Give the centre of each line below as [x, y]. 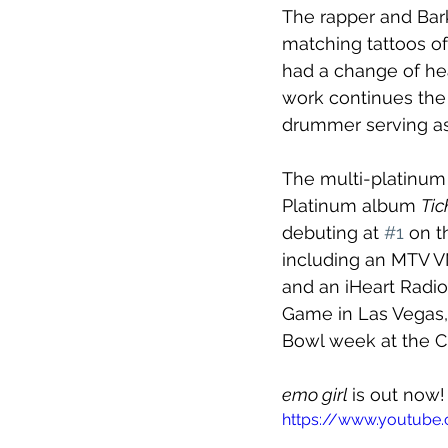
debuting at [333, 233]
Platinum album [351, 206]
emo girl [317, 395]
